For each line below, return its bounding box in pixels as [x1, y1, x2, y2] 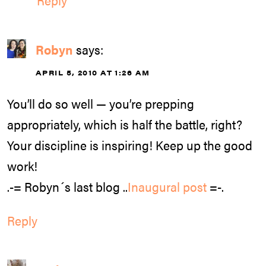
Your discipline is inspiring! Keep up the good [7, 136, 252, 154]
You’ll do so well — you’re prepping [7, 94, 194, 113]
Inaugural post [128, 178, 207, 196]
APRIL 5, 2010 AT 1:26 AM [36, 66, 150, 78]
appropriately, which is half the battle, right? [7, 115, 242, 134]
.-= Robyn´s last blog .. [7, 178, 128, 196]
